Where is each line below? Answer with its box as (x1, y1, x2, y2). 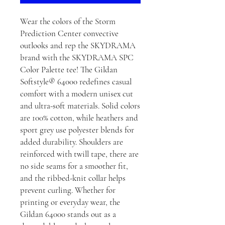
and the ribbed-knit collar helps (20, 173, 126, 183)
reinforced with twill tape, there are (20, 149, 139, 159)
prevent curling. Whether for (20, 185, 116, 195)
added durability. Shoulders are (20, 137, 123, 147)
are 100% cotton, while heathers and (20, 113, 138, 123)
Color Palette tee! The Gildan (20, 64, 118, 75)
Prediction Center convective (20, 28, 119, 39)
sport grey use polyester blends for (20, 125, 134, 135)
